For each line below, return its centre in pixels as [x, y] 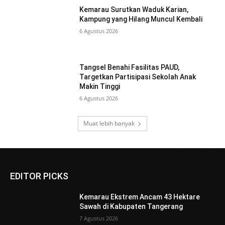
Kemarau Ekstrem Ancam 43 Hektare [140, 197]
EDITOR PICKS [39, 176]
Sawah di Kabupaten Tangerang [131, 206]
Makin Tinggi [100, 87]
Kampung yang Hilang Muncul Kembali [141, 19]
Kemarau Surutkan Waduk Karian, [134, 9]
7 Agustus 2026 [99, 218]
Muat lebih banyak [109, 123]
